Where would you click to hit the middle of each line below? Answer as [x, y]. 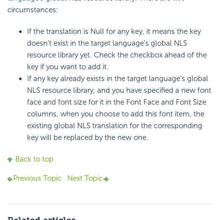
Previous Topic [37, 179]
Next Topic [84, 179]
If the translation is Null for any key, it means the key [114, 32]
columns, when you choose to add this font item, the [116, 114]
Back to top [34, 159]
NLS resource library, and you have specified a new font [119, 91]
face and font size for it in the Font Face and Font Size [117, 102]
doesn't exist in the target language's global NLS [107, 43]
